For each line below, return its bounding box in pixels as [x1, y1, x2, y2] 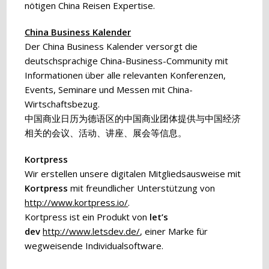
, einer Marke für [140, 225, 208, 237]
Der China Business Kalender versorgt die [25, 40, 198, 52]
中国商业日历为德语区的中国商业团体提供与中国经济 [25, 112, 241, 124]
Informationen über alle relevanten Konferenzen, [25, 69, 226, 81]
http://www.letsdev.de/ [43, 225, 141, 237]
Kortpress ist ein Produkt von [25, 211, 150, 223]
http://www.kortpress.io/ [25, 196, 128, 208]
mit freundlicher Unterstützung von [70, 182, 216, 194]
